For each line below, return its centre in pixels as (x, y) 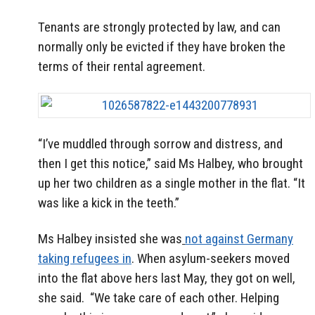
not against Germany (239, 238)
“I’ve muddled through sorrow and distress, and (160, 143)
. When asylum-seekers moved (211, 258)
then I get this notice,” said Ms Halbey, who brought (171, 163)
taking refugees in (85, 258)
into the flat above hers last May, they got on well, (167, 278)
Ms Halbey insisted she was (110, 238)
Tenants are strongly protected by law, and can (159, 27)
